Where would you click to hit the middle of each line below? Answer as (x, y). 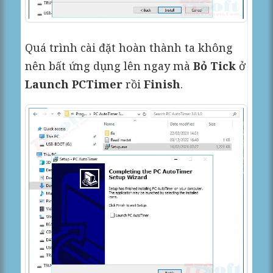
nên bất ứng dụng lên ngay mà (109, 66)
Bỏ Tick (215, 66)
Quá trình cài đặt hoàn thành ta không (129, 47)
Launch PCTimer (74, 84)
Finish (162, 84)
